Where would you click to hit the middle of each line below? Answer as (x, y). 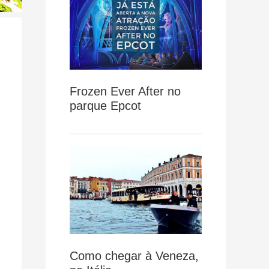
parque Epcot (105, 105)
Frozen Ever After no (125, 91)
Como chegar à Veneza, (134, 256)
